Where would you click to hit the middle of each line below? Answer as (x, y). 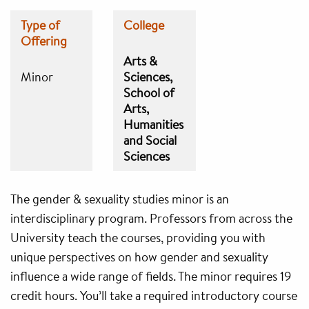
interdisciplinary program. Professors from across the (151, 218)
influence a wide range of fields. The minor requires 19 (151, 276)
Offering (44, 41)
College (144, 25)
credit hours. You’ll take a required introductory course (154, 295)
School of (149, 92)
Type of (40, 25)
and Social (150, 140)
